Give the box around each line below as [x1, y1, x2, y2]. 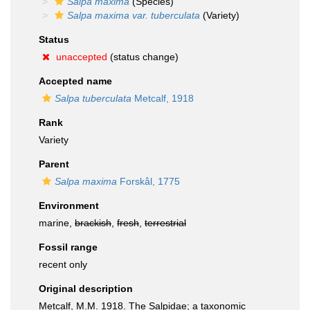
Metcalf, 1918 [131, 93, 194, 104]
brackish [75, 217, 111, 228]
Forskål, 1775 [117, 176, 180, 187]
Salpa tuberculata [55, 93, 131, 104]
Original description [39, 283, 133, 294]
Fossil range [39, 241, 98, 253]
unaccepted [56, 51, 107, 62]
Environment [39, 200, 99, 211]
